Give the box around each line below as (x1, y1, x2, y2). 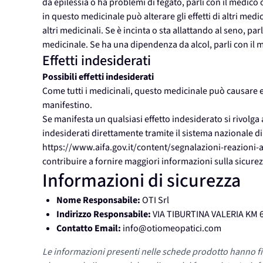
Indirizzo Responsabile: (56, 208, 151, 221)
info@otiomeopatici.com (123, 222, 221, 235)
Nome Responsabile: (56, 194, 140, 207)
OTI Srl (142, 194, 169, 207)
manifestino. (42, 99, 92, 112)
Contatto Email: (56, 222, 121, 235)
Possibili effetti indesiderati (42, 70, 154, 84)
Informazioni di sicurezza (42, 167, 241, 195)
